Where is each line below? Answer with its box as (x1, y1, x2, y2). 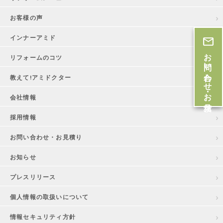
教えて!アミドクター (10, 74, 71, 82)
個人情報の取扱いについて (10, 193, 89, 201)
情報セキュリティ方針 (10, 213, 76, 221)
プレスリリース (10, 173, 56, 181)
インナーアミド (10, 34, 56, 42)
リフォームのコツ (10, 54, 63, 62)
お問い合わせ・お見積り (10, 133, 83, 141)
